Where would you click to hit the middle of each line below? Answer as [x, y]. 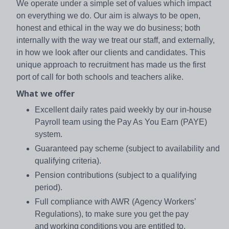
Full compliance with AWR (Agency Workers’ [115, 201]
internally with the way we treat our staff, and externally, [116, 40]
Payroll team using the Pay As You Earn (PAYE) [121, 122]
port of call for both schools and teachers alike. [100, 77]
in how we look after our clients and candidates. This [111, 52]
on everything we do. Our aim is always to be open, [108, 15]
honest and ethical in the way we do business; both [108, 28]
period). [49, 187]
